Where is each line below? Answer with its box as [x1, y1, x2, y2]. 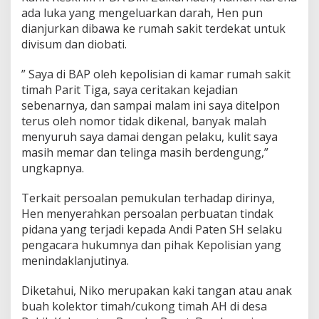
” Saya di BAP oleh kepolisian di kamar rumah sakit [21, 66, 291, 82]
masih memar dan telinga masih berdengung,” [21, 144, 268, 160]
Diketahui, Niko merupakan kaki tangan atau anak [21, 282, 292, 298]
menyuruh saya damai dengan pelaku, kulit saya [21, 128, 278, 145]
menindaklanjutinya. [21, 252, 129, 268]
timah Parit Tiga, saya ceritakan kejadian [21, 81, 238, 98]
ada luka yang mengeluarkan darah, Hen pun [21, 4, 263, 21]
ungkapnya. [21, 159, 84, 176]
